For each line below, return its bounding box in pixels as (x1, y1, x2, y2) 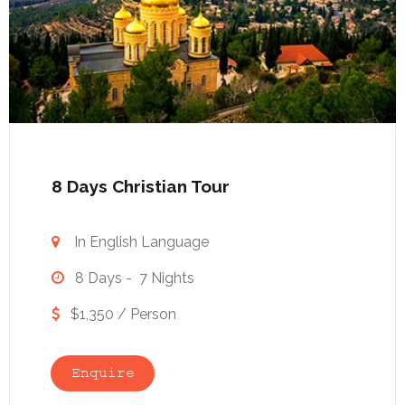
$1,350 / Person (63, 306, 176, 324)
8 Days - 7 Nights (64, 269, 194, 287)
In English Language (74, 233, 209, 251)
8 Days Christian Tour (52, 176, 230, 197)
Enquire (71, 366, 135, 381)
